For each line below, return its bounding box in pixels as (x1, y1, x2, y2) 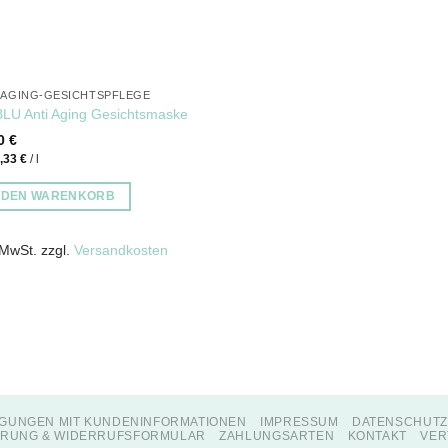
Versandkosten (73, 241, 168, 258)
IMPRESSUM (260, 414, 339, 429)
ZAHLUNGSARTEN (219, 428, 335, 443)
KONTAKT (347, 428, 407, 443)
